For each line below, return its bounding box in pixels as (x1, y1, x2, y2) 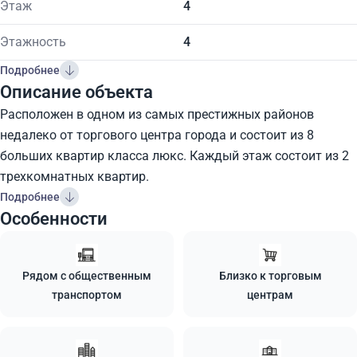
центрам (247, 288, 293, 301)
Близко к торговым (218, 269, 322, 282)
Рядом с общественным (22, 269, 151, 282)
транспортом (52, 288, 122, 301)
